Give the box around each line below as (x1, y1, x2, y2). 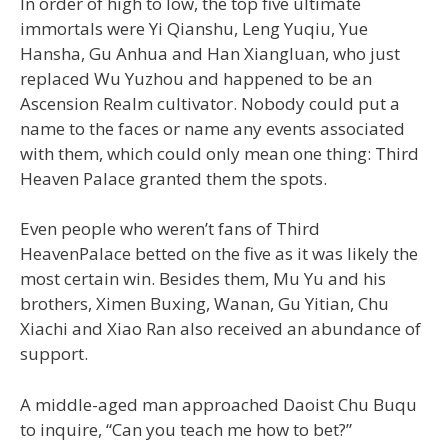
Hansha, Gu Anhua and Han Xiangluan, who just (20, 41, 400, 65)
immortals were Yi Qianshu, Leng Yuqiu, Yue (20, 16, 368, 40)
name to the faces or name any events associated (20, 116, 405, 140)
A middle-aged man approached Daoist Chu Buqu (20, 392, 417, 416)
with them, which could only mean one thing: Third (20, 141, 419, 165)
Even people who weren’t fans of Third (20, 217, 320, 241)
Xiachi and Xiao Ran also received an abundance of (20, 317, 421, 341)
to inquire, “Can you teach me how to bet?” (20, 417, 352, 441)
